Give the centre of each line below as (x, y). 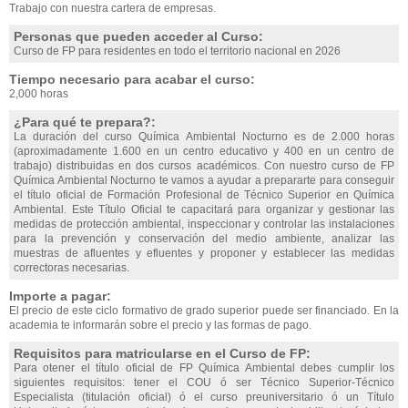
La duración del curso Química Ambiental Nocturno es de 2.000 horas (204, 137)
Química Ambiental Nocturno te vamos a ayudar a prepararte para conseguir (204, 180)
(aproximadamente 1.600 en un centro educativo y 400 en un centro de (204, 151)
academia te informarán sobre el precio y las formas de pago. (160, 325)
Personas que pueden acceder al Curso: (138, 36)
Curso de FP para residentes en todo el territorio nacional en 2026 (177, 51)
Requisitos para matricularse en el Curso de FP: (162, 353)
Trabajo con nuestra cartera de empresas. (112, 8)
